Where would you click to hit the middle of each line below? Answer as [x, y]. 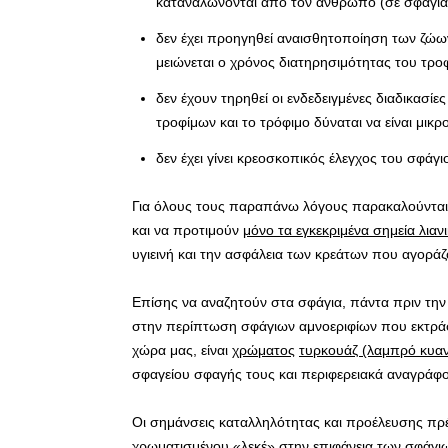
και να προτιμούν [187, 229]
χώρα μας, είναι [182, 349]
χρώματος [263, 349]
